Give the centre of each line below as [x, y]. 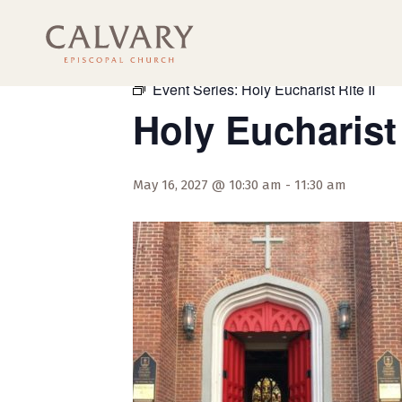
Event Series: [197, 89]
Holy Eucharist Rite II [308, 89]
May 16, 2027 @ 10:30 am [207, 185]
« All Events [173, 55]
